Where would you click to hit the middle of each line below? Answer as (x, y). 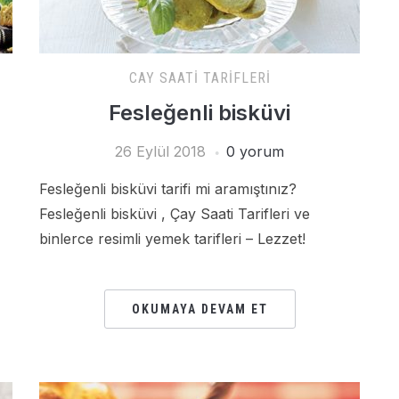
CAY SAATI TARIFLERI (199, 78)
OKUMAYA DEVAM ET (199, 309)
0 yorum (255, 151)
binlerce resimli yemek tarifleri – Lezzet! (172, 239)
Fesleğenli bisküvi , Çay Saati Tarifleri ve (175, 214)
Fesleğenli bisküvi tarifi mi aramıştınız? (168, 189)
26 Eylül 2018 (160, 151)
